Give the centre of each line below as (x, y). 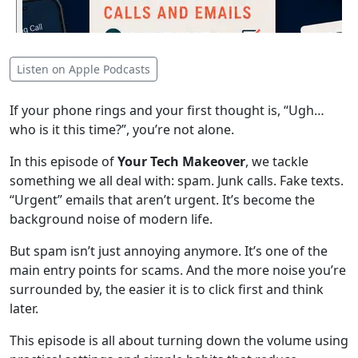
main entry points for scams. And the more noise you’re (178, 270)
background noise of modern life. (111, 219)
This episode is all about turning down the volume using (179, 340)
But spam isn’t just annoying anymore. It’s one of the (169, 251)
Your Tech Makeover (181, 161)
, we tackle (277, 161)
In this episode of (64, 161)
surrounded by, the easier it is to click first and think (167, 289)
